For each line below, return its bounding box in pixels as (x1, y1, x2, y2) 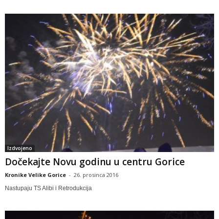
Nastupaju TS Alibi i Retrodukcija (5, 184, 92, 192)
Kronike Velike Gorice (5, 171, 66, 178)
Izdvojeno (7, 144, 32, 152)
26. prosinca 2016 (74, 171, 118, 178)
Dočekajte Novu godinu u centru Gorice (5, 155, 185, 168)
